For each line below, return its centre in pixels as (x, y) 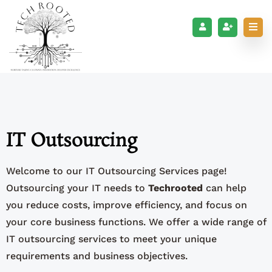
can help (225, 188)
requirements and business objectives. (97, 256)
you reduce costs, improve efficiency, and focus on (127, 205)
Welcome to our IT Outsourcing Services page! (117, 171)
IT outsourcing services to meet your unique (111, 239)
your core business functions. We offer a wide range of (136, 222)
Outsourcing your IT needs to (77, 188)
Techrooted (175, 188)
